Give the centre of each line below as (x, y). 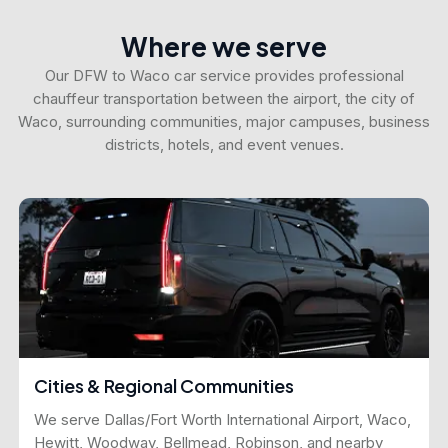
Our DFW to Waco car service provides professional (224, 76)
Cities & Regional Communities (164, 386)
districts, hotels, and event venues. (224, 145)
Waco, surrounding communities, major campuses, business (224, 122)
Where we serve (224, 47)
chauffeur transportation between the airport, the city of (224, 99)
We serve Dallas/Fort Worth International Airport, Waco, (222, 420)
